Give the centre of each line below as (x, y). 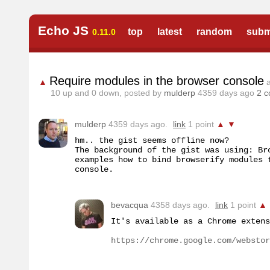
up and (76, 93)
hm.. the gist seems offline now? (152, 140)
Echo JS (63, 30)
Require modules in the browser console (157, 81)
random (214, 32)
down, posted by (130, 93)
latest (170, 32)
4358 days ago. (180, 205)
